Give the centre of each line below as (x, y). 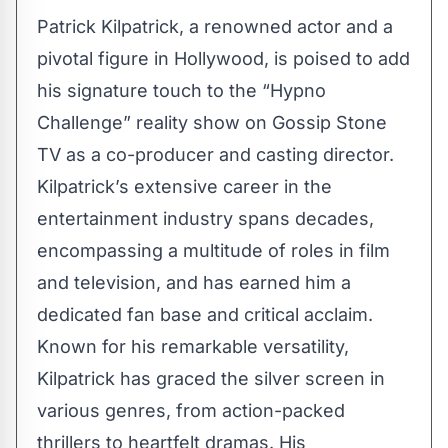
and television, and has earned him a (194, 282)
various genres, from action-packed (191, 410)
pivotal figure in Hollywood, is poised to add (223, 58)
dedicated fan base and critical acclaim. (205, 314)
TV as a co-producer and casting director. (215, 154)
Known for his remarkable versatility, (193, 346)
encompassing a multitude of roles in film (213, 250)
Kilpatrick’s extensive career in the (184, 186)
